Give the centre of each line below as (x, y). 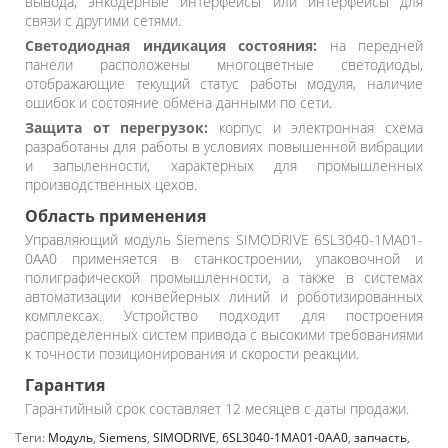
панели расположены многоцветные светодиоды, (224, 64)
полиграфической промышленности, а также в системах (224, 277)
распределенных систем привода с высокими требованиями (224, 334)
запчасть (380, 437)
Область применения (115, 216)
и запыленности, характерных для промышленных (224, 165)
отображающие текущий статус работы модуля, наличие (224, 83)
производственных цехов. (111, 184)
